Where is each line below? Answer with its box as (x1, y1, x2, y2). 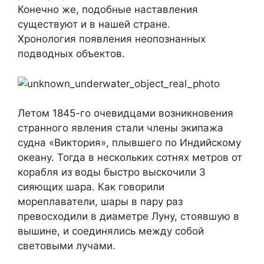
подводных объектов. (18, 48, 125, 60)
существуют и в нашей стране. (18, 18, 170, 31)
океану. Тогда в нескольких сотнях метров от (18, 151, 242, 164)
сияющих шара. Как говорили (18, 181, 164, 193)
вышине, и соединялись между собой (18, 225, 204, 237)
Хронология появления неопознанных (18, 33, 206, 45)
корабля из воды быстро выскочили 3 (18, 166, 206, 179)
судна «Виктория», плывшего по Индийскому (18, 137, 241, 149)
